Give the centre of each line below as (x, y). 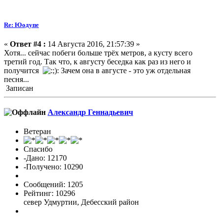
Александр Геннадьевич (90, 112)
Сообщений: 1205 (53, 185)
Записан (19, 88)
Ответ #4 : (28, 44)
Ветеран (37, 132)
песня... (16, 79)
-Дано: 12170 (45, 158)
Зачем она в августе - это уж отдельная (125, 70)
